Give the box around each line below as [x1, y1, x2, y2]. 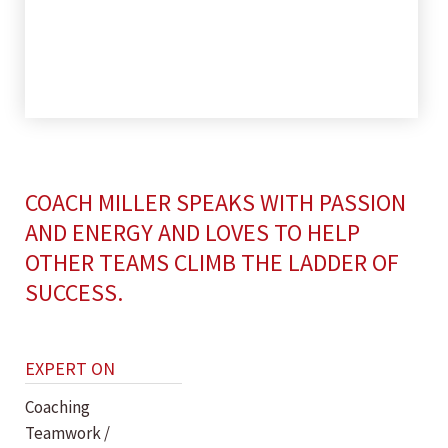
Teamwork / [25, 422, 110, 444]
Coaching [25, 396, 90, 418]
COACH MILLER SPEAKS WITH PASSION [25, 187, 406, 218]
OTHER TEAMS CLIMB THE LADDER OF [25, 247, 399, 278]
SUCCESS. [25, 277, 123, 308]
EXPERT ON [25, 357, 115, 380]
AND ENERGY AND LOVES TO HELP [25, 217, 360, 248]
